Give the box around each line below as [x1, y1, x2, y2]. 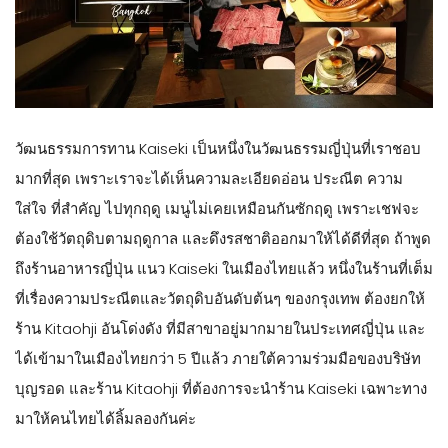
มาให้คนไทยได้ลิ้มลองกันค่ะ [15, 407, 196, 429]
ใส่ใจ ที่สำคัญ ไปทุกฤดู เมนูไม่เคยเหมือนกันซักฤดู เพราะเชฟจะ [15, 197, 419, 219]
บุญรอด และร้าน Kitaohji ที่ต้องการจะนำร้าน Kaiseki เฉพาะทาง [15, 377, 427, 399]
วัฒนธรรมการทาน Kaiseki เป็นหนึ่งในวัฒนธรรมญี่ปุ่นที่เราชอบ [15, 137, 421, 159]
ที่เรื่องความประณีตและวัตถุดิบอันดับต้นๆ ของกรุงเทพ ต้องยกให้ [15, 287, 425, 309]
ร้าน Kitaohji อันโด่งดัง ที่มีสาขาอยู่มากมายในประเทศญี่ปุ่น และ [15, 317, 425, 339]
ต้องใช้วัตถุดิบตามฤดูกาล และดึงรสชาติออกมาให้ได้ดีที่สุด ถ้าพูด [15, 227, 431, 249]
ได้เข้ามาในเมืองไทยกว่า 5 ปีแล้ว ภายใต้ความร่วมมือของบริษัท [15, 347, 421, 369]
